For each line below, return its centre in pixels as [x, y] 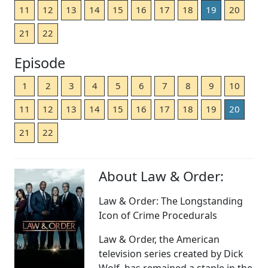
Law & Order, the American [159, 240]
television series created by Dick [171, 254]
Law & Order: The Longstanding [171, 201]
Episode [40, 63]
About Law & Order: [162, 176]
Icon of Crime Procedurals [158, 216]
